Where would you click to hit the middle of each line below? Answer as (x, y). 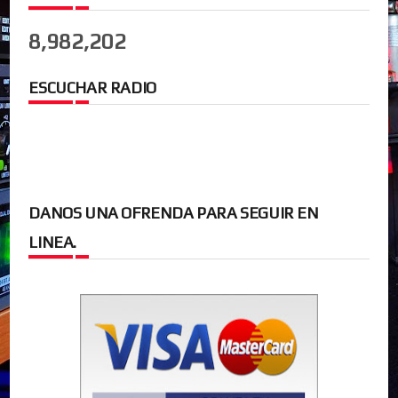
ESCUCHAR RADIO (92, 87)
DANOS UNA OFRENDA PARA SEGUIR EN (174, 212)
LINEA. (53, 242)
